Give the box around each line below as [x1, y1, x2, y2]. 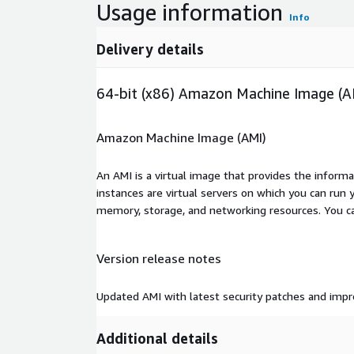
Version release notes [96, 250, 221, 267]
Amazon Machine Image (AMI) [96, 129, 266, 145]
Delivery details [96, 40, 204, 58]
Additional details [96, 329, 218, 347]
